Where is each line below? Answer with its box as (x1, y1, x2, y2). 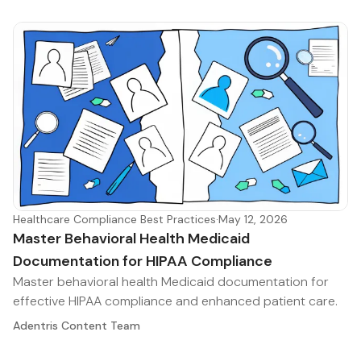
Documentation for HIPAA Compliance (13, 251, 272, 272)
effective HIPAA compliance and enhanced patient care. (13, 293, 338, 310)
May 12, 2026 (218, 212, 288, 227)
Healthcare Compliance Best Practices (13, 212, 216, 227)
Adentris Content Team (13, 318, 140, 334)
